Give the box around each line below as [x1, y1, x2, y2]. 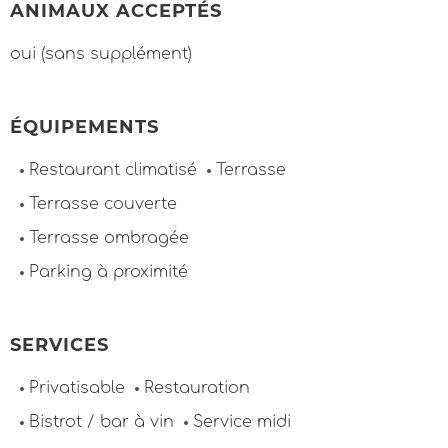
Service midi [193, 413, 291, 431]
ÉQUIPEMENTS [10, 116, 159, 138]
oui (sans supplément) [10, 45, 192, 63]
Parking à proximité [29, 263, 188, 281]
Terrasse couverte [29, 195, 177, 213]
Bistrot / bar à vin [29, 413, 174, 431]
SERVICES [10, 334, 109, 356]
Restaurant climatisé [29, 161, 197, 179]
